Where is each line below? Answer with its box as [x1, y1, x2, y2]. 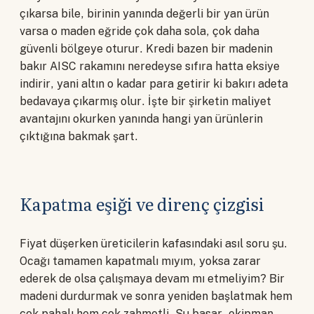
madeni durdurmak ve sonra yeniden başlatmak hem [20, 289, 292, 303]
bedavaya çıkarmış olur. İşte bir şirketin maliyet [20, 95, 271, 109]
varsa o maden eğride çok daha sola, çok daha [20, 25, 259, 39]
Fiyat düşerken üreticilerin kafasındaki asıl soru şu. [20, 237, 287, 251]
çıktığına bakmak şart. [20, 130, 138, 144]
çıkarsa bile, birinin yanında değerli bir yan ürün [20, 7, 269, 21]
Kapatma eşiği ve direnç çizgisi [20, 191, 264, 217]
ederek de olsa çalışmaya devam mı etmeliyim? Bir [20, 272, 285, 286]
